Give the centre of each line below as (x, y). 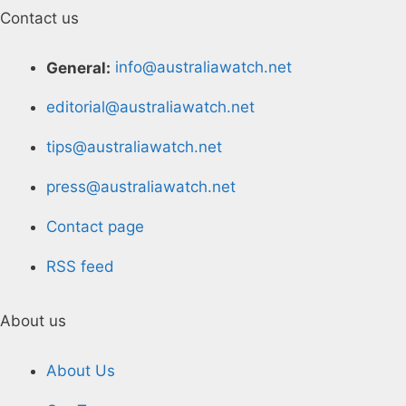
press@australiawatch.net (141, 187)
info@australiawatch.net (203, 68)
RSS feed (80, 267)
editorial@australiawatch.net (150, 107)
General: (78, 68)
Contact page (95, 227)
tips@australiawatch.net (134, 147)
